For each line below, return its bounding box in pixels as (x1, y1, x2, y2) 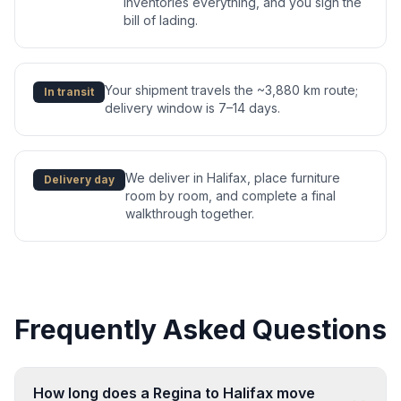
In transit (44, 85, 94, 99)
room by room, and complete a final (125, 188, 336, 204)
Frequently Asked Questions (14, 313, 387, 346)
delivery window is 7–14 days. (105, 100, 280, 116)
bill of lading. (124, 13, 198, 29)
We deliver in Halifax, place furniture (125, 170, 340, 186)
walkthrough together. (125, 206, 254, 222)
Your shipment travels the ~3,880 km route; (105, 82, 358, 98)
